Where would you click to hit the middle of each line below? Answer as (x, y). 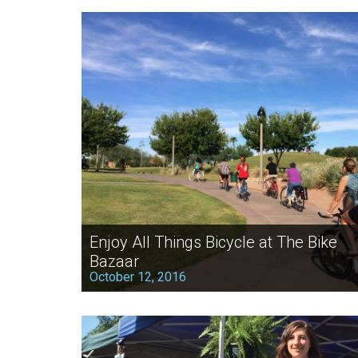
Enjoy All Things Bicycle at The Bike (213, 242)
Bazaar (114, 261)
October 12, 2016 (138, 276)
